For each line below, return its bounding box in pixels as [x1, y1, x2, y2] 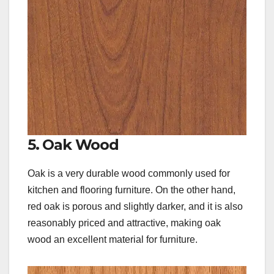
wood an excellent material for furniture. [28, 234, 198, 245]
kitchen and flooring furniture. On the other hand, [28, 184, 235, 195]
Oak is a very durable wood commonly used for [28, 168, 230, 179]
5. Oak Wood [28, 135, 119, 154]
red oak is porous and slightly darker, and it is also [28, 201, 243, 212]
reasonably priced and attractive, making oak [28, 217, 221, 228]
